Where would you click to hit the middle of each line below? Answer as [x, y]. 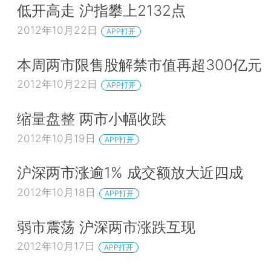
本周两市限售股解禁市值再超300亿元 [139, 64]
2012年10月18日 [56, 192]
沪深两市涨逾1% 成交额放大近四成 [130, 173]
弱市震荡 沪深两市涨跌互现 [106, 227]
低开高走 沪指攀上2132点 [101, 11]
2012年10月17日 [56, 246]
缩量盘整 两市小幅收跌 [92, 119]
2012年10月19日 [56, 138]
